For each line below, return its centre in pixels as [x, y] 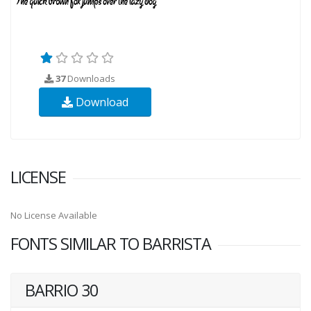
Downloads [90, 78]
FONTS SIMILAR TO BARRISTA [111, 243]
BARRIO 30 [61, 290]
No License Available [54, 215]
